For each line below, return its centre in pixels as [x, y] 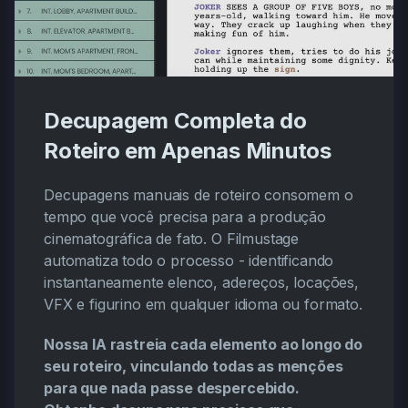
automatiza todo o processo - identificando [189, 261]
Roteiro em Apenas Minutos [188, 151]
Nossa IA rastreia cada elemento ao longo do [204, 345]
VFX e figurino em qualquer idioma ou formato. [203, 305]
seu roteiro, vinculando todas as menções [194, 367]
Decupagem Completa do [175, 121]
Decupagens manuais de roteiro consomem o [199, 195]
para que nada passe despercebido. [172, 388]
